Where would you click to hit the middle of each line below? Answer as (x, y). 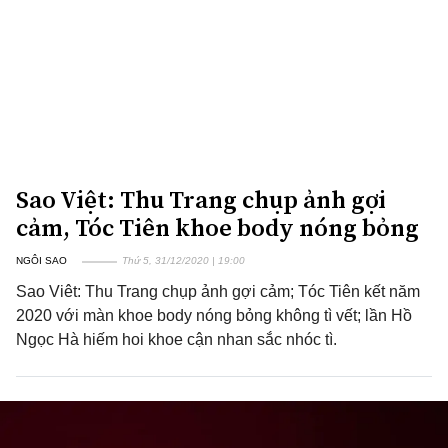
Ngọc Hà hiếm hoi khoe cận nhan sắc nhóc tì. (176, 339)
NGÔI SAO (41, 260)
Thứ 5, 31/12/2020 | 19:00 (183, 260)
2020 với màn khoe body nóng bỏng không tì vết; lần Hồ (214, 315)
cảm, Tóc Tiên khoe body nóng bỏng (217, 227)
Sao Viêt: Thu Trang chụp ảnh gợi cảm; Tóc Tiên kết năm (218, 291)
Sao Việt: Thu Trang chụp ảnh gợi (201, 199)
